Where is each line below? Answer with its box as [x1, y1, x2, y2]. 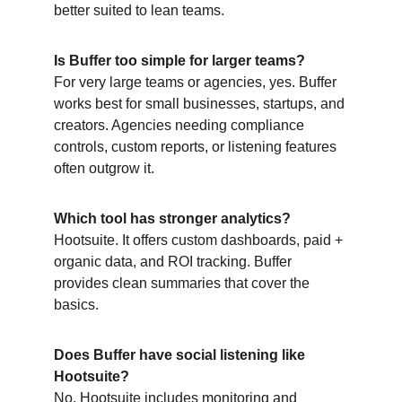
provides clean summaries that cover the [54, 275, 313, 291]
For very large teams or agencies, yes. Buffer [54, 74, 340, 90]
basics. [54, 297, 99, 312]
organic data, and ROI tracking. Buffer [54, 254, 295, 269]
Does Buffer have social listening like [54, 347, 309, 363]
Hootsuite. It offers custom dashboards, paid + [54, 232, 346, 248]
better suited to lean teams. [54, 3, 224, 18]
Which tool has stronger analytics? [54, 211, 291, 226]
